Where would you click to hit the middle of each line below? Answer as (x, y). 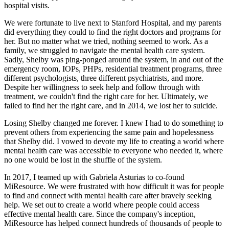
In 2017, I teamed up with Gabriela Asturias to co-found (94, 177)
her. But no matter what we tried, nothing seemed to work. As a (106, 41)
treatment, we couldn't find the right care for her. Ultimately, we (106, 97)
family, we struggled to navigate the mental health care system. (105, 51)
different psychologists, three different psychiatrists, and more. (104, 78)
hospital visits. (27, 6)
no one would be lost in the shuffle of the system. (83, 160)
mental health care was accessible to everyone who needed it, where (113, 151)
